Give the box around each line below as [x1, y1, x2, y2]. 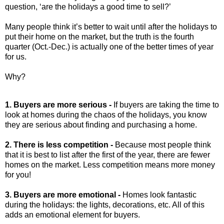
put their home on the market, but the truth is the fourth [5, 32, 194, 41]
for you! [5, 170, 31, 179]
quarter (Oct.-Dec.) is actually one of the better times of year [5, 42, 213, 51]
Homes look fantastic [120, 190, 196, 199]
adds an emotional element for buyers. [5, 210, 140, 219]
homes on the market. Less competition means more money [5, 160, 215, 169]
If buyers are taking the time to [111, 100, 219, 109]
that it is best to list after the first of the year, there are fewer [5, 150, 210, 159]
